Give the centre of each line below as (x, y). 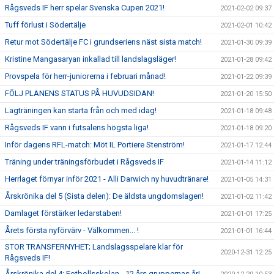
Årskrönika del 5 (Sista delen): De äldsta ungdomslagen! (104, 196)
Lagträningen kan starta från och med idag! (81, 110)
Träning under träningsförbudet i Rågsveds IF (84, 162)
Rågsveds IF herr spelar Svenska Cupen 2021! (85, 8)
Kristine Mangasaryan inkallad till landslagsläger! (91, 59)
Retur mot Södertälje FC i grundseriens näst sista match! (103, 42)
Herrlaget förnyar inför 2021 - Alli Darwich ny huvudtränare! (107, 179)
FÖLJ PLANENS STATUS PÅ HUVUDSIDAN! (80, 93)
